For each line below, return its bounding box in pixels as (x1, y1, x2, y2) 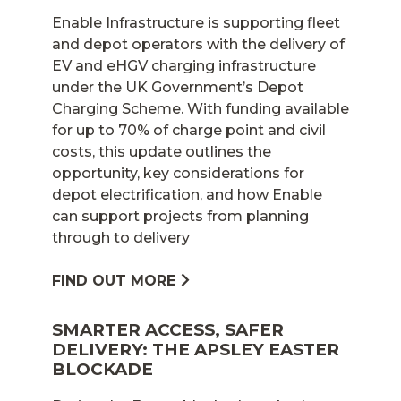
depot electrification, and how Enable (51, 185, 322, 203)
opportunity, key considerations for (51, 164, 304, 182)
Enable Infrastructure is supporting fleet (51, 13, 340, 31)
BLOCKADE (51, 358, 153, 380)
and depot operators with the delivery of (51, 35, 345, 53)
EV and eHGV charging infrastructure (51, 56, 316, 74)
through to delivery (51, 228, 190, 246)
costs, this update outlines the (51, 142, 271, 160)
